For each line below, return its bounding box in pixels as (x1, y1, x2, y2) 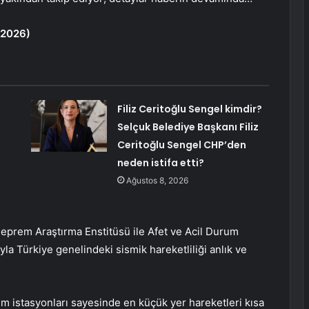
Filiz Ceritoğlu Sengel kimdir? (117, 102, 262, 117)
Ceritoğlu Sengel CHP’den (117, 138, 246, 152)
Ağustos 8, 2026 (126, 175, 188, 186)
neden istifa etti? (117, 156, 204, 170)
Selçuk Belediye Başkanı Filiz (117, 120, 259, 134)
